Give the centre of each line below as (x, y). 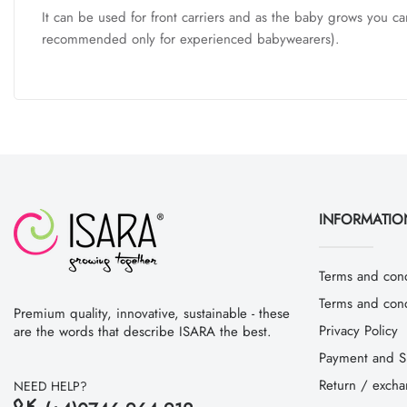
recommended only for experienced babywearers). (191, 39)
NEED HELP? (50, 386)
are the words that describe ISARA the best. (143, 331)
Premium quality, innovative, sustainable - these (152, 313)
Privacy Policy (358, 330)
